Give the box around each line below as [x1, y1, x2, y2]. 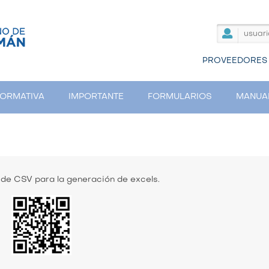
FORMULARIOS [148, 93, 212, 101]
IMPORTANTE [68, 93, 124, 101]
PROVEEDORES [202, 56, 267, 65]
